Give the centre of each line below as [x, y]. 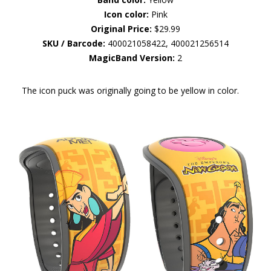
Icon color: [126, 14]
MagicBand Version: [132, 57]
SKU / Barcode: [74, 43]
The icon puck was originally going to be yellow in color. [130, 90]
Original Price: [121, 28]
